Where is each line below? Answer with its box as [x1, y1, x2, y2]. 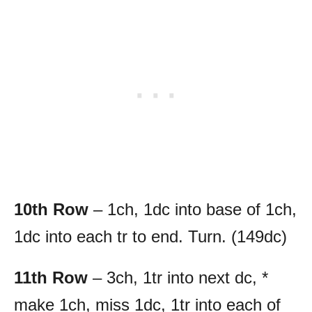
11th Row [14, 267, 93, 287]
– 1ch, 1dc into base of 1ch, [93, 199, 297, 219]
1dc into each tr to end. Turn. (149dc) [14, 226, 287, 246]
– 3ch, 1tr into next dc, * [93, 267, 268, 287]
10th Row [14, 199, 93, 219]
